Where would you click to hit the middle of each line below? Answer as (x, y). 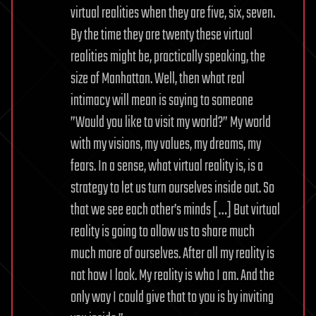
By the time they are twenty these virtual (162, 35)
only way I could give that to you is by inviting (172, 297)
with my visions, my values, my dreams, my (166, 144)
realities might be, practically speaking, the (168, 57)
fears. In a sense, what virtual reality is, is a (167, 166)
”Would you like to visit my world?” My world (171, 122)
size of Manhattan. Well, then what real (158, 79)
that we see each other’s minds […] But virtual (175, 210)
